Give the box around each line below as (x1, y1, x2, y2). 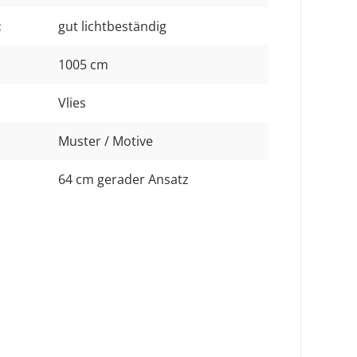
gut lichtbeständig (58, 17, 167, 35)
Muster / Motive (58, 131, 153, 150)
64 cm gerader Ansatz (58, 170, 189, 188)
